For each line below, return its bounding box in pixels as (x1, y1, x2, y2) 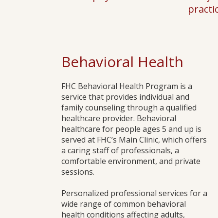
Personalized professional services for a (61, 188, 207, 199)
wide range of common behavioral (61, 199, 186, 209)
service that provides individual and (61, 91, 189, 102)
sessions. (61, 166, 94, 177)
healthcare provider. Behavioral (61, 113, 176, 124)
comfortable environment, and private (61, 156, 200, 166)
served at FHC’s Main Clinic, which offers (61, 134, 207, 145)
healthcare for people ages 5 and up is (61, 124, 201, 134)
